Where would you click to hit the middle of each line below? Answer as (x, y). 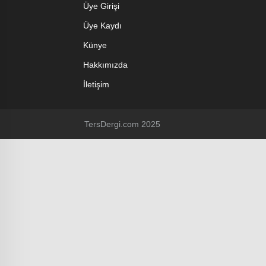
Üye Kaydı (102, 26)
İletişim (96, 84)
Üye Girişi (101, 6)
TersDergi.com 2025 (122, 124)
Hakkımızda (105, 65)
